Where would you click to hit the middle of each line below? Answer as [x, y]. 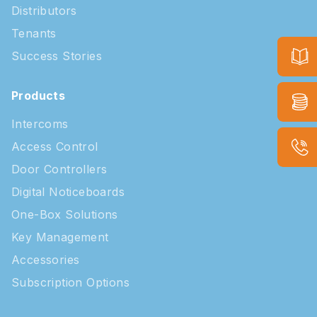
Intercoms [40, 123]
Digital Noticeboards [68, 191]
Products [39, 95]
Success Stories [57, 56]
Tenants [34, 33]
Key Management [60, 237]
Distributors [44, 10]
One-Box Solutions [65, 214]
